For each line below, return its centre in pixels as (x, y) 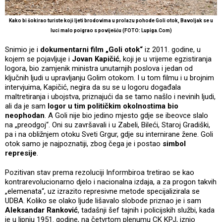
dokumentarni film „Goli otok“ (92, 49)
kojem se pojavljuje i (38, 59)
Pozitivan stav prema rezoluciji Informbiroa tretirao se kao (100, 172)
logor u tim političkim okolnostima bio (112, 106)
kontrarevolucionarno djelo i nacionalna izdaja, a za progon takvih (111, 182)
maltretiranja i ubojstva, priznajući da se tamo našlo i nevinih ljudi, (110, 96)
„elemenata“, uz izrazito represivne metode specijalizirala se (102, 191)
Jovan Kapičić (96, 59)
